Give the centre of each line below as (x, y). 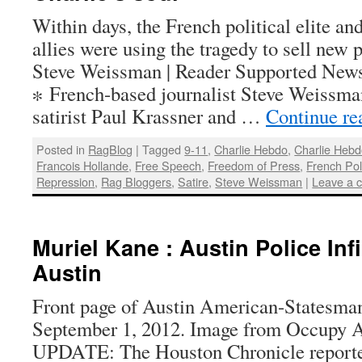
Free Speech (168, 165)
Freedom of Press (254, 165)
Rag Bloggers (137, 181)
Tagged (162, 149)
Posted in (61, 149)
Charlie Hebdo (251, 149)
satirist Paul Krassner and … (149, 116)
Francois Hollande (83, 165)
